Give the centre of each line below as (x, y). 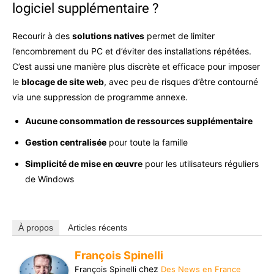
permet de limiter (180, 36)
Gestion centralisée (66, 142)
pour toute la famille (147, 142)
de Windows (50, 179)
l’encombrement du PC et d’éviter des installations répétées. (132, 51)
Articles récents (98, 228)
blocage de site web (63, 82)
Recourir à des (42, 36)
